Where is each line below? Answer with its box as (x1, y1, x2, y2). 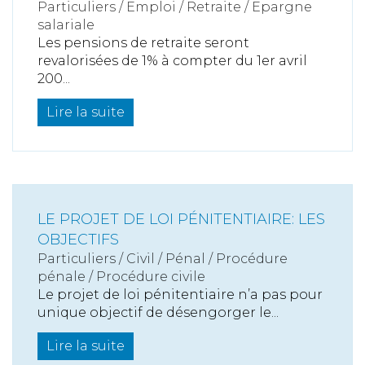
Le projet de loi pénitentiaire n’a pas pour (37, 287, 323, 302)
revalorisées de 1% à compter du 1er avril (37, 53, 307, 68)
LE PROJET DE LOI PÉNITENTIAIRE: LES (37, 210, 325, 228)
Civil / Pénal (126, 251, 205, 266)
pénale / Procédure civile (37, 269, 205, 284)
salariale (37, 17, 95, 33)
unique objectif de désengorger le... (37, 305, 279, 320)
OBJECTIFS (37, 231, 119, 248)
